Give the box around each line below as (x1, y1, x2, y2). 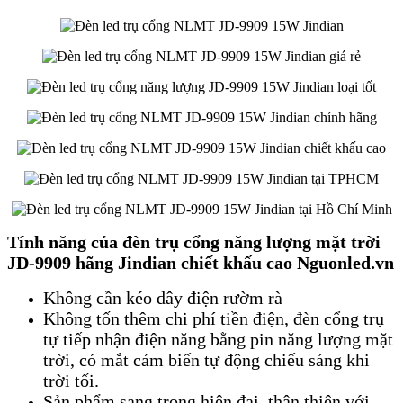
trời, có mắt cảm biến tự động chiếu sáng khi (43, 350, 370, 371)
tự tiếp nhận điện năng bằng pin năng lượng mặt (43, 329, 393, 350)
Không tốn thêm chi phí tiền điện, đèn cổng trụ (43, 309, 384, 329)
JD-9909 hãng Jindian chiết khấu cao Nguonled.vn (7, 253, 394, 273)
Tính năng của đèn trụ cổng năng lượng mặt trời (7, 232, 381, 253)
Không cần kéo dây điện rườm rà (43, 288, 282, 309)
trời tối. (43, 371, 99, 391)
